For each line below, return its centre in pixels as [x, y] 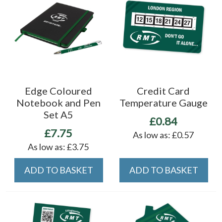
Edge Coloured [58, 91]
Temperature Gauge [163, 103]
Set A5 [58, 115]
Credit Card [164, 91]
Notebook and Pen [58, 103]
